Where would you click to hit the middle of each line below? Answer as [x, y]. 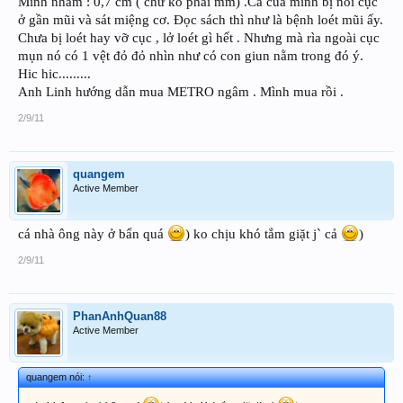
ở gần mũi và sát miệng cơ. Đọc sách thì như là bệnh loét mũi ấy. [201, 20]
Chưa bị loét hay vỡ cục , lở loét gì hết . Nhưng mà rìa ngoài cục [199, 38]
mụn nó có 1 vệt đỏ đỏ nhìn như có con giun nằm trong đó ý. [191, 56]
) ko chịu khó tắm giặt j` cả [263, 234]
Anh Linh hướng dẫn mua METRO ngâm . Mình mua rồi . [181, 92]
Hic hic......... [54, 74]
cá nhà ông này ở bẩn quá [93, 234]
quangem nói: [57, 377]
